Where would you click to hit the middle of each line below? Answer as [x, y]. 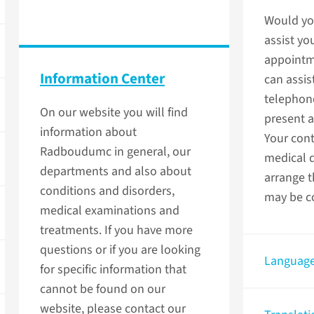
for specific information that [113, 270]
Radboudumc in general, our [115, 152]
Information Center [102, 79]
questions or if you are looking [120, 250]
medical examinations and [110, 211]
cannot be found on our [103, 289]
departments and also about [116, 172]
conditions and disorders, [107, 191]
